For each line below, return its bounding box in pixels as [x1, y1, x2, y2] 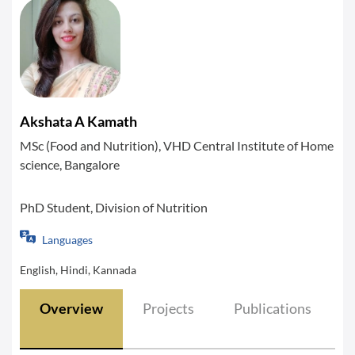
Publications [234, 300, 311, 317]
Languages [42, 233, 93, 246]
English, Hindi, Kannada [20, 263, 136, 277]
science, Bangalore [20, 157, 120, 172]
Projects [143, 300, 194, 317]
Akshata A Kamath [20, 113, 137, 130]
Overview [40, 300, 103, 317]
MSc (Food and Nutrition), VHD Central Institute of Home [20, 138, 334, 153]
